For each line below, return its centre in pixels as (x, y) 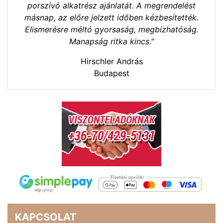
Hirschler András (111, 61)
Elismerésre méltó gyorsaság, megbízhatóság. (111, 29)
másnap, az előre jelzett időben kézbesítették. (111, 17)
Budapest (111, 73)
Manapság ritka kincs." (111, 41)
